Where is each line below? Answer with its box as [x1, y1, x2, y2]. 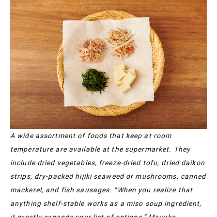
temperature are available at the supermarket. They [10, 145, 190, 154]
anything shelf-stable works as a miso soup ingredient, [10, 200, 202, 208]
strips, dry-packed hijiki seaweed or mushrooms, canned [10, 172, 206, 181]
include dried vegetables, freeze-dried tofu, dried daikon [10, 159, 205, 167]
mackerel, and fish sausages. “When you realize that [10, 186, 193, 194]
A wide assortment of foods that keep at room [10, 132, 172, 140]
